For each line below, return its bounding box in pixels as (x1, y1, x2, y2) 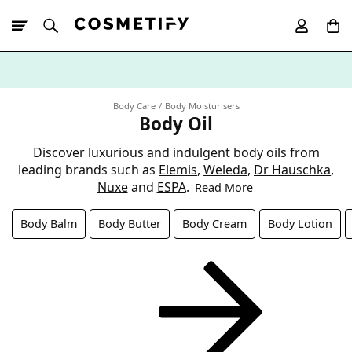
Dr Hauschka (254, 160, 331, 178)
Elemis (159, 160, 197, 178)
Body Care (112, 100, 156, 112)
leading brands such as (18, 160, 159, 178)
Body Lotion (268, 215, 332, 231)
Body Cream (182, 215, 247, 231)
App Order (101, 90, 150, 104)
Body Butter (98, 215, 161, 231)
